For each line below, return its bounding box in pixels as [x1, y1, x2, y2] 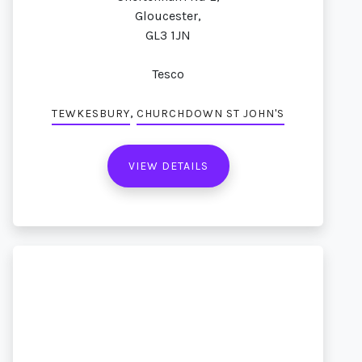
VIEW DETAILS [128, 159, 208, 173]
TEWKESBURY [52, 107, 130, 120]
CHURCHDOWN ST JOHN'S [137, 107, 284, 120]
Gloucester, [135, 8, 201, 23]
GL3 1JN [145, 27, 191, 43]
